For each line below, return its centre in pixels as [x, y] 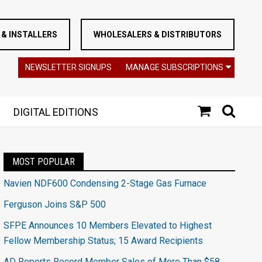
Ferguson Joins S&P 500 [55, 204]
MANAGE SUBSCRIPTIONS [175, 67]
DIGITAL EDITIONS [56, 112]
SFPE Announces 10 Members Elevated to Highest [108, 225]
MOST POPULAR [44, 162]
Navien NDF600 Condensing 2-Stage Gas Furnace [105, 183]
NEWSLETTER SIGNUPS [68, 67]
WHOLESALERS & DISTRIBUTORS [158, 35]
